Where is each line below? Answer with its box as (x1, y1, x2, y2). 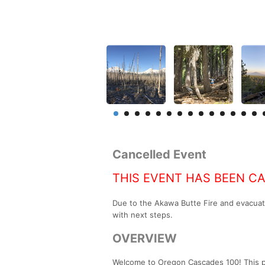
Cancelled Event (112, 147, 206, 161)
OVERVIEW (112, 231, 177, 245)
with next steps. (112, 209, 173, 219)
